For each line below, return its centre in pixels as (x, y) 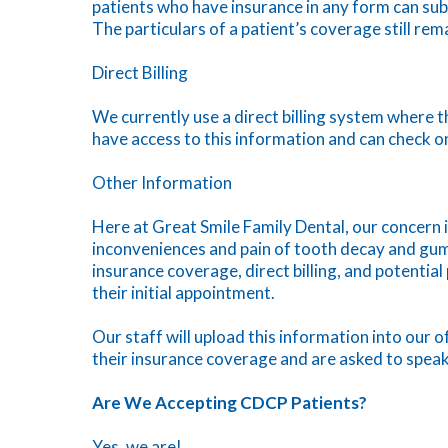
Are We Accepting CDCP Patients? (229, 402)
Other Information (162, 182)
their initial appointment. (183, 292)
